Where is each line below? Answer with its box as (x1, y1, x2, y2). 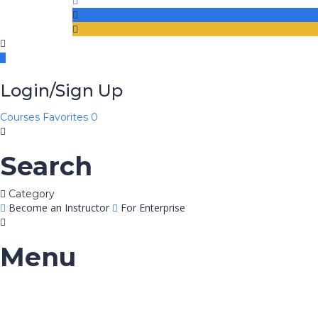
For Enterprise (121, 201, 185, 214)
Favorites (43, 111, 91, 124)
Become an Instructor (9, 201, 109, 214)
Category (9, 187, 55, 200)
